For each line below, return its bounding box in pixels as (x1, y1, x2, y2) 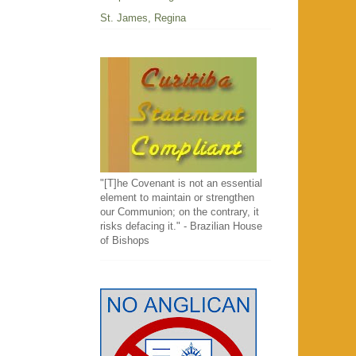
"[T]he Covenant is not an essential (100, 177, 262, 190)
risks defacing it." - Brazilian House (100, 220, 262, 233)
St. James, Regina (100, 11, 186, 24)
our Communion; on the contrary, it (100, 206, 259, 219)
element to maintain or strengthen (100, 192, 254, 204)
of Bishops (100, 234, 149, 247)
